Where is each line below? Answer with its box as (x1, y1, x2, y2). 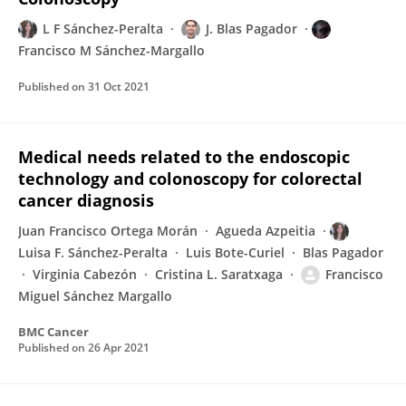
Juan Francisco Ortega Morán (18, 222, 198, 239)
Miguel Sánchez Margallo (18, 287, 172, 304)
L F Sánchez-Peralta (43, 20, 163, 37)
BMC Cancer (18, 324, 89, 340)
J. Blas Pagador (206, 20, 297, 37)
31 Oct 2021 (88, 79, 150, 94)
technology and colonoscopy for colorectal (18, 168, 362, 189)
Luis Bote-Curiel (186, 244, 285, 261)
